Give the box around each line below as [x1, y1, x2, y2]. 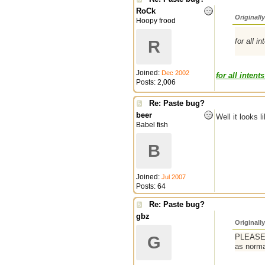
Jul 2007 [161, 173, 186, 180]
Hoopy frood [136, 17, 176, 25]
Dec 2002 [161, 69, 189, 76]
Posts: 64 [136, 182, 166, 190]
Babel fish [136, 121, 168, 129]
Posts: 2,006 [136, 78, 176, 86]
